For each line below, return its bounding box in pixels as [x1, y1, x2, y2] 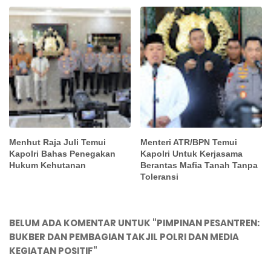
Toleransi [140, 172, 179, 182]
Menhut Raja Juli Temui [9, 137, 106, 148]
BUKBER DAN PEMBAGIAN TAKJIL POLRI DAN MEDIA [9, 230, 239, 244]
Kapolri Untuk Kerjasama [140, 149, 243, 159]
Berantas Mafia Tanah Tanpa [140, 160, 258, 171]
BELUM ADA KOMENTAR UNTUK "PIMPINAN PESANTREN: [9, 217, 260, 230]
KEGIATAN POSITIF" [9, 244, 97, 258]
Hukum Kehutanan [9, 160, 86, 171]
